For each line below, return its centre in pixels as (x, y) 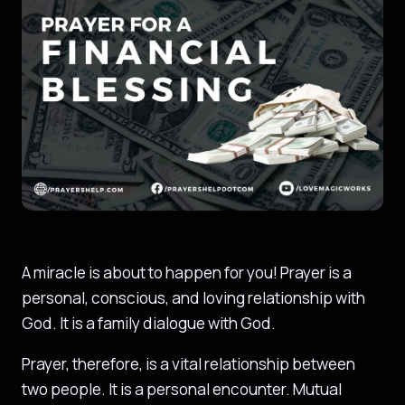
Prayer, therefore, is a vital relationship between (188, 364)
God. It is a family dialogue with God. (149, 324)
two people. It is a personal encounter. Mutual (182, 390)
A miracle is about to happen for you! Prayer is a (187, 273)
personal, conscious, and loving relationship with (193, 298)
